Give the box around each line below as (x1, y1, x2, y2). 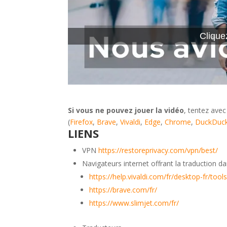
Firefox (70, 117, 93, 127)
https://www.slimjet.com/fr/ (89, 198, 179, 208)
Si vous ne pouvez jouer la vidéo (68, 105, 184, 115)
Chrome (165, 117, 192, 127)
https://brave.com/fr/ (89, 184, 158, 195)
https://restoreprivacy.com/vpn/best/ (98, 145, 218, 155)
